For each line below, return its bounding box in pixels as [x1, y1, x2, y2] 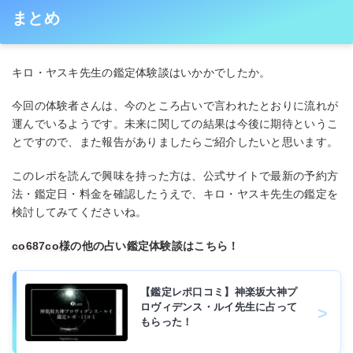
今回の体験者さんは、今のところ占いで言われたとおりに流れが [12, 99, 339, 113]
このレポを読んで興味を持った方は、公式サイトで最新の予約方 [12, 169, 339, 183]
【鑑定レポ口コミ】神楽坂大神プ [140, 285, 298, 298]
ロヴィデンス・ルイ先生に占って [140, 300, 298, 313]
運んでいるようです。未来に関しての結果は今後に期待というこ [12, 117, 339, 131]
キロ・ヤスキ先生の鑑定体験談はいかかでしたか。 [12, 65, 271, 79]
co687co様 [12, 239, 71, 252]
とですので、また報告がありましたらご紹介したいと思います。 [12, 136, 339, 149]
